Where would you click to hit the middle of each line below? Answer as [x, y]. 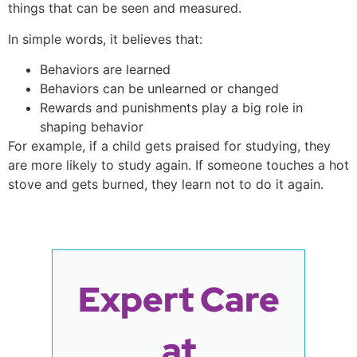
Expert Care [178, 299]
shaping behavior [92, 127]
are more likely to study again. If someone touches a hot [178, 165]
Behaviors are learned [105, 70]
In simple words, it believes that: [105, 39]
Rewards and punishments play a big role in [171, 108]
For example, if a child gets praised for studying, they [169, 146]
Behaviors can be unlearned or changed [159, 89]
